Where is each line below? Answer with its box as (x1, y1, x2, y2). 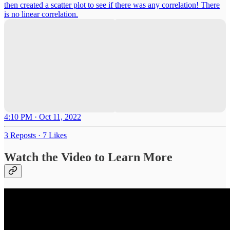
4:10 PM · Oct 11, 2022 (4, 112, 81, 122)
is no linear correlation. (4, 10, 78, 19)
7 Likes (43, 131, 67, 140)
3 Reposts (4, 131, 36, 140)
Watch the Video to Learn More (4, 150, 172, 164)
